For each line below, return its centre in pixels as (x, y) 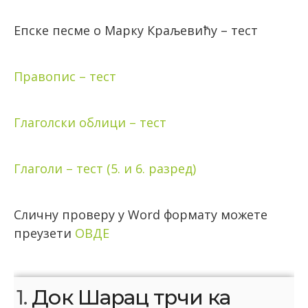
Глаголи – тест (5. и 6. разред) (105, 169)
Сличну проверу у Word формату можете (141, 215)
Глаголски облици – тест (90, 123)
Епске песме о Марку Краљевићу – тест (136, 31)
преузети (44, 233)
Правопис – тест (65, 77)
